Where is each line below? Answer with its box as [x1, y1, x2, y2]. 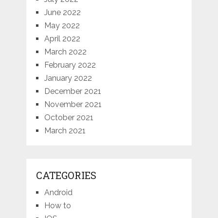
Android [44, 188, 73, 198]
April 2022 [44, 34, 80, 44]
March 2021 [44, 126, 86, 136]
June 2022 [44, 8, 81, 18]
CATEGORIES [36, 169, 96, 182]
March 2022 [44, 47, 87, 57]
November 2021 [44, 100, 102, 109]
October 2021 [44, 113, 93, 123]
